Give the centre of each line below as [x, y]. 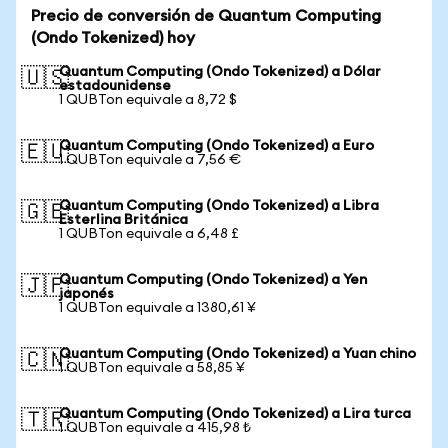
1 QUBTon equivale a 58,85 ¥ [152, 368]
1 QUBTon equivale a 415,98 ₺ [155, 428]
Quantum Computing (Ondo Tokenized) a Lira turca [235, 414]
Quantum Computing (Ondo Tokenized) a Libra [219, 206]
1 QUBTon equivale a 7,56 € [150, 160]
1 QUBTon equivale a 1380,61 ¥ [157, 308]
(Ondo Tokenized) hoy [113, 38]
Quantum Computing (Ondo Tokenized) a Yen [213, 280]
